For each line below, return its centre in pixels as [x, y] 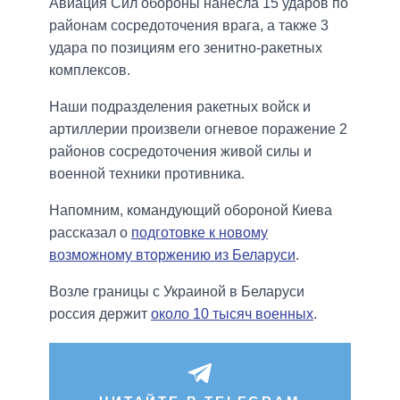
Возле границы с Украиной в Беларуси [177, 292]
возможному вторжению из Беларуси [172, 255]
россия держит [100, 314]
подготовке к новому [200, 233]
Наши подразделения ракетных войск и [180, 107]
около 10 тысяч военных [232, 314]
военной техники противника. [147, 174]
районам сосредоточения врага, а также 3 [189, 26]
